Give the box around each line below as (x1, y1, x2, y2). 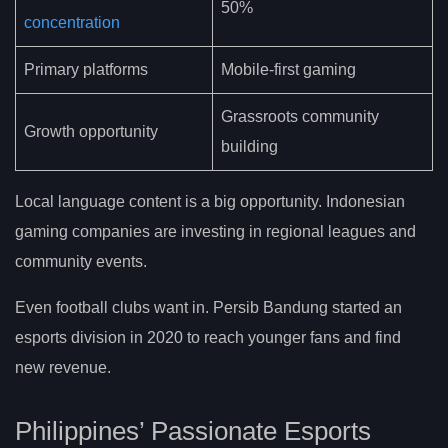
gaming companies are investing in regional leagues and (15, 222, 416, 240)
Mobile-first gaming (221, 60, 356, 78)
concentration (24, 13, 120, 31)
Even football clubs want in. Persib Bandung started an (15, 298, 402, 316)
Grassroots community (221, 107, 379, 125)
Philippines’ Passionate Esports (15, 416, 371, 445)
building (221, 137, 278, 155)
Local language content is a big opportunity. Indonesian (15, 192, 405, 210)
